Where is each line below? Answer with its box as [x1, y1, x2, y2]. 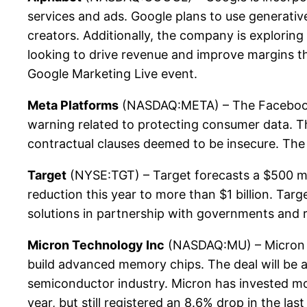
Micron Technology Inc [27, 237, 164, 252]
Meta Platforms [27, 97, 119, 112]
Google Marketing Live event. [27, 66, 197, 81]
